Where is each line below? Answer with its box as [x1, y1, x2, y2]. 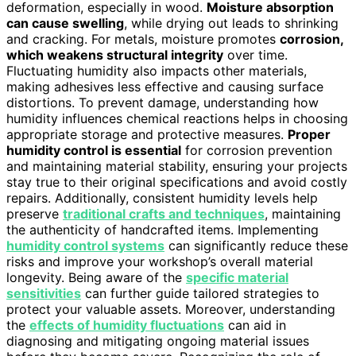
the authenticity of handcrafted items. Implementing [6, 222, 319, 238]
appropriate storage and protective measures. [6, 126, 288, 143]
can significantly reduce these [164, 238, 348, 254]
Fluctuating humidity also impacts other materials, [6, 63, 307, 79]
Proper [288, 126, 331, 143]
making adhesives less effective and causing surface [6, 79, 323, 95]
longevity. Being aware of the [6, 269, 186, 286]
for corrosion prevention [181, 142, 332, 159]
